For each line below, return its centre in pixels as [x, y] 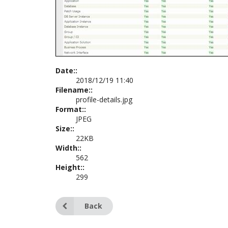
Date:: [66, 70]
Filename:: [74, 90]
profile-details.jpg [104, 99]
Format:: [70, 109]
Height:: [70, 167]
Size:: [65, 129]
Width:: [68, 148]
